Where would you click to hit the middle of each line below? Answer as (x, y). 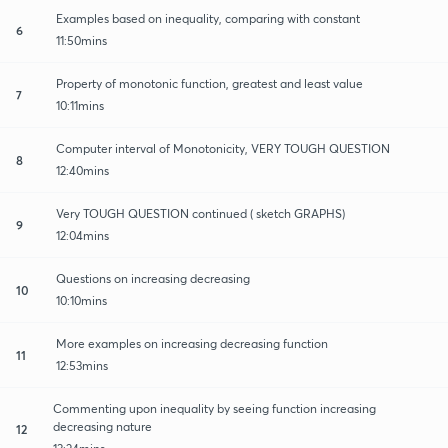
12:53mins (82, 365)
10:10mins (81, 300)
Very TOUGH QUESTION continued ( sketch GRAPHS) (200, 213)
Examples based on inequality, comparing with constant (208, 18)
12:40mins (82, 170)
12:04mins (82, 235)
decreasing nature (102, 426)
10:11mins (80, 105)
